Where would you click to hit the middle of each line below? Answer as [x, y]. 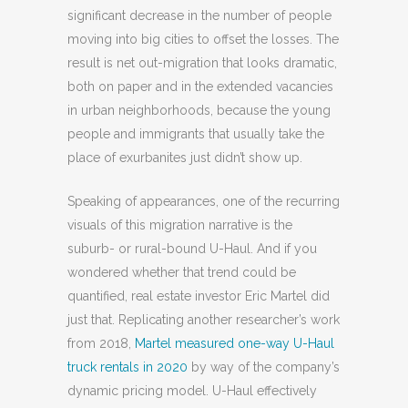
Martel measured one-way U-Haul [235, 343]
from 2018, [101, 343]
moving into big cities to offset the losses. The [203, 39]
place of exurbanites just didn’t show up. [185, 158]
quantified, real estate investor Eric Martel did [199, 296]
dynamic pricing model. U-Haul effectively [192, 391]
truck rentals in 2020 [127, 367]
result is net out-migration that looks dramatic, [202, 63]
